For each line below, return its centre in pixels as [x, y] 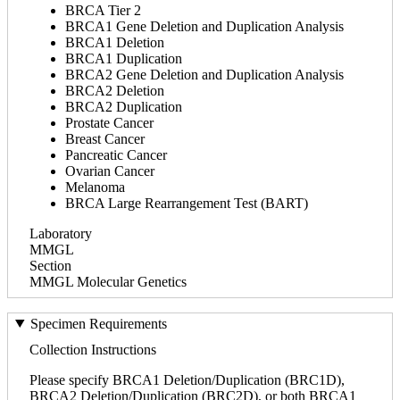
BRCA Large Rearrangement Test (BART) [187, 203]
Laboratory [61, 233]
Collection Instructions [93, 349]
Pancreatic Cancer [116, 154]
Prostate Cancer [109, 122]
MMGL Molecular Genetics [108, 281]
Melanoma [95, 187]
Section [50, 265]
